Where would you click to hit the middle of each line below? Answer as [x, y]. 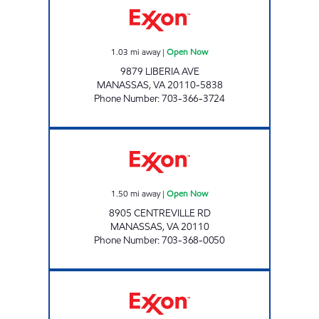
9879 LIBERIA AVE [159, 71]
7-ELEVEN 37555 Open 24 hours [215, 276]
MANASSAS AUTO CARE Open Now [221, 134]
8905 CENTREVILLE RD [159, 213]
